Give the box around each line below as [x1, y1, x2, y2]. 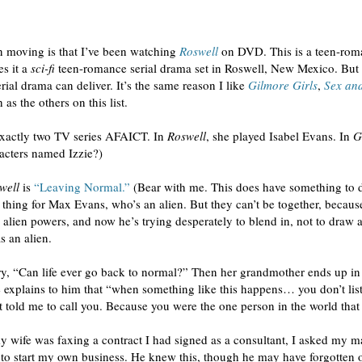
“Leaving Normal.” [34, 179, 130, 195]
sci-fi [31, 60, 55, 76]
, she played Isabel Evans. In [206, 128, 353, 144]
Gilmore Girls [248, 77, 318, 93]
